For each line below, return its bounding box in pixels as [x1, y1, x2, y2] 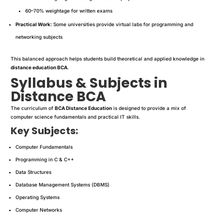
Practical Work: [15, 21, 52, 27]
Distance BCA [11, 87, 107, 106]
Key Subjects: [11, 124, 78, 138]
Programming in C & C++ [15, 156, 75, 162]
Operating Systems [15, 194, 60, 200]
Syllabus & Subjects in [11, 73, 168, 93]
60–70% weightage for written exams [25, 7, 113, 14]
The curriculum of [11, 105, 55, 111]
